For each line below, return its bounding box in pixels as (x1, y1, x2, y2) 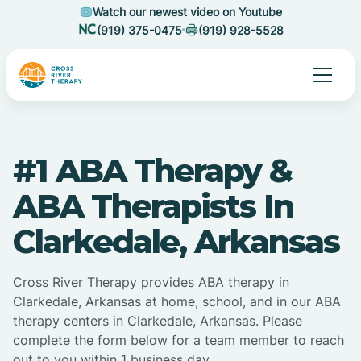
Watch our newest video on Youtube (92, 5, 282, 19)
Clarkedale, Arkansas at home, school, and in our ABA (13, 293, 341, 310)
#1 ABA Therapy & (13, 151, 292, 191)
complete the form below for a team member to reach (13, 332, 344, 349)
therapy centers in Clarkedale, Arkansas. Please (13, 313, 302, 330)
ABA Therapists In (13, 186, 293, 226)
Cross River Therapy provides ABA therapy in (13, 274, 289, 291)
